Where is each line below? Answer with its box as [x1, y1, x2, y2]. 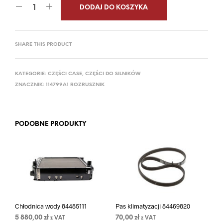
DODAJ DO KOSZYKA [80, 4, 148, 11]
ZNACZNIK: [15, 82, 46, 88]
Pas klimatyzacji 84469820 [115, 202, 190, 211]
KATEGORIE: [15, 71, 48, 77]
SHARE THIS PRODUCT [15, 42, 72, 48]
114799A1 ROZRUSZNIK [46, 82, 105, 88]
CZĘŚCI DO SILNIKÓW [85, 71, 140, 77]
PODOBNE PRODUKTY [15, 121, 86, 128]
